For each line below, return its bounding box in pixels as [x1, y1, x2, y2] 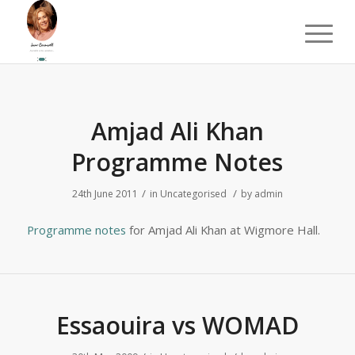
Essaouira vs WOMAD [55, 309, 299, 342]
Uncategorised [159, 187, 227, 200]
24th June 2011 [71, 187, 138, 200]
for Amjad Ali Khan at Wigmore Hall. [125, 221, 320, 238]
